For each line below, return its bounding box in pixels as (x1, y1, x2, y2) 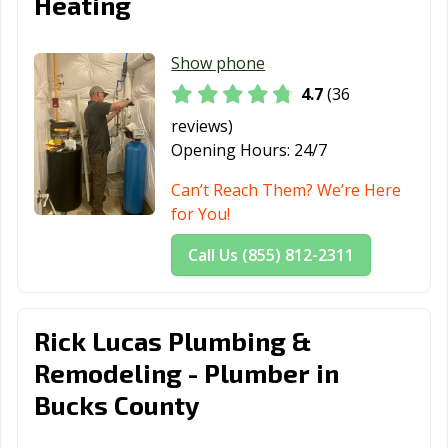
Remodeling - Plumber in (34, 356, 339, 388)
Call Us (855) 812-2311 (188, 243, 355, 266)
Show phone (171, 52, 266, 75)
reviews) (171, 114, 234, 137)
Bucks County (34, 388, 199, 420)
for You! (171, 202, 231, 225)
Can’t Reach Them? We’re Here (171, 178, 402, 201)
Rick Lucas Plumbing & (34, 324, 311, 356)
